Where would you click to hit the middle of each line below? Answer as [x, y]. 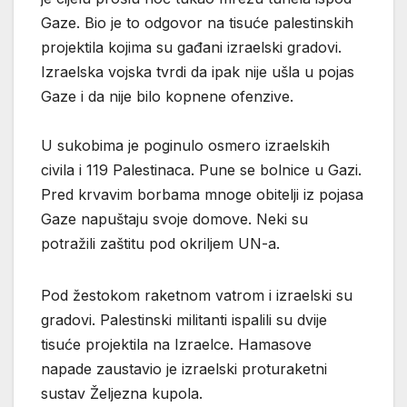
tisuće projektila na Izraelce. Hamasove [176, 344]
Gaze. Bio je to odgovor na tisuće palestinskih [197, 22]
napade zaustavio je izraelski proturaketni [184, 368]
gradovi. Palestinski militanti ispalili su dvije [184, 319]
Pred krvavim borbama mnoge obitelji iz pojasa [202, 194]
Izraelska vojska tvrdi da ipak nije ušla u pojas [198, 71]
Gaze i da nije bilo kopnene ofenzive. [167, 96]
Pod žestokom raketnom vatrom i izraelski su [197, 295]
